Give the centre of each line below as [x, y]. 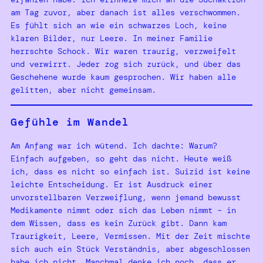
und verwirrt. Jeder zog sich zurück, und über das [126, 64]
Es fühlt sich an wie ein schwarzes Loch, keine [119, 25]
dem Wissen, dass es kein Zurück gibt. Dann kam [119, 223]
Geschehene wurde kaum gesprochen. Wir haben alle [123, 77]
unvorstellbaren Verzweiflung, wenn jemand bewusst [126, 197]
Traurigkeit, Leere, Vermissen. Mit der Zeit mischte [130, 236]
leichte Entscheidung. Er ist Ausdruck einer [112, 184]
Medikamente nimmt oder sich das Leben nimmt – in [123, 210]
